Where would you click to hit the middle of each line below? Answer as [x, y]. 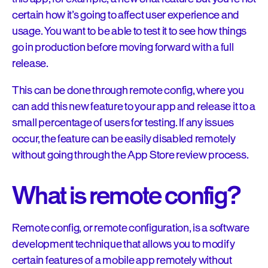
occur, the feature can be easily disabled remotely [124, 139]
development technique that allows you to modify [124, 244]
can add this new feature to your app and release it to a [134, 106]
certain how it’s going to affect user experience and [126, 15]
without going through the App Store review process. [131, 155]
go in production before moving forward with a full [123, 47]
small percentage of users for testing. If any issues [123, 123]
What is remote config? [126, 196]
